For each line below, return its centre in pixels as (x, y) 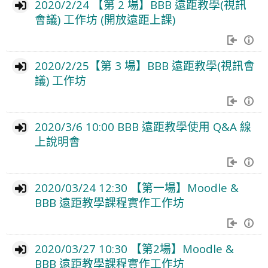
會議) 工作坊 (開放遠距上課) (105, 19)
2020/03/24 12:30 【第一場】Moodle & (136, 188)
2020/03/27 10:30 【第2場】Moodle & (134, 249)
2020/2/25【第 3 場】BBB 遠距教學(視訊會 (144, 66)
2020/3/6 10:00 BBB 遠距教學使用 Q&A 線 (143, 127)
